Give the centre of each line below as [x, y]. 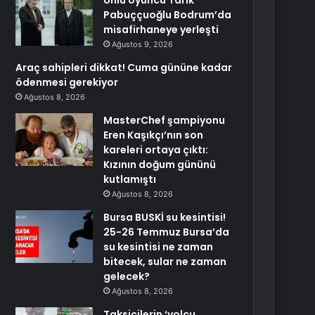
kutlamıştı [130, 179]
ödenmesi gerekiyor [67, 82]
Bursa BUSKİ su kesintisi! [165, 217]
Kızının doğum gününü [160, 165]
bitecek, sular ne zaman [165, 262]
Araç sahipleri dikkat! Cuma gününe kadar [124, 67]
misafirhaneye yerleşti [161, 30]
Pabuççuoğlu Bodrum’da [168, 15]
